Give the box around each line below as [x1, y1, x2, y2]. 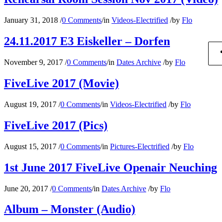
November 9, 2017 [4, 58, 63, 67]
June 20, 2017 [4, 184, 48, 193]
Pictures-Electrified [110, 142, 169, 151]
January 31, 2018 [4, 16, 58, 25]
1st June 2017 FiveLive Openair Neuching [4, 161, 217, 174]
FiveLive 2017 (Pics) [4, 118, 108, 132]
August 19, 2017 [4, 100, 56, 109]
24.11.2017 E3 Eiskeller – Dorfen [4, 35, 170, 48]
